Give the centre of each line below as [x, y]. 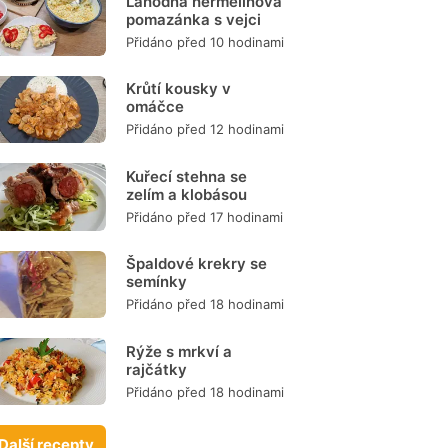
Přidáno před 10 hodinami [205, 42]
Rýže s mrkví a [179, 351]
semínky [156, 282]
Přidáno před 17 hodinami [204, 216]
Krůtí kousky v [178, 89]
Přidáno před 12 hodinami [205, 129]
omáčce [155, 107]
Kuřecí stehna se [186, 176]
